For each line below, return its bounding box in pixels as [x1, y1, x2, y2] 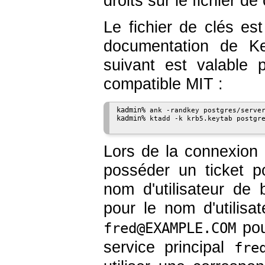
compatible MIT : [104, 75, 223, 93]
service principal [104, 238, 234, 256]
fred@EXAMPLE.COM [104, 219, 236, 237]
